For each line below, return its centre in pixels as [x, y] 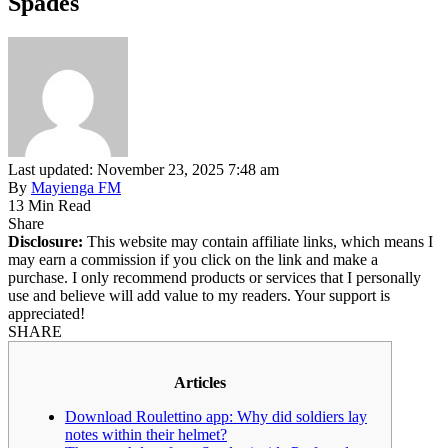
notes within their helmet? [146, 434]
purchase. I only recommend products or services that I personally [214, 277]
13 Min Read [49, 205]
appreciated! [46, 313]
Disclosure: [45, 241]
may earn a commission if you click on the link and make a [193, 259]
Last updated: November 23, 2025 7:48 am [143, 169]
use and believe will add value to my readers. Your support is [199, 295]
